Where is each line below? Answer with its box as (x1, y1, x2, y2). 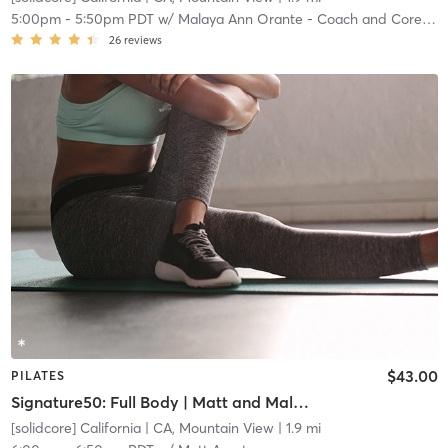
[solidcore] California (10, 418, 141, 437)
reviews (123, 33, 162, 48)
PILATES (10, 368, 65, 384)
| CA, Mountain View (140, 418, 274, 437)
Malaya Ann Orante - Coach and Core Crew (177, 10, 422, 29)
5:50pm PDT (74, 10, 154, 29)
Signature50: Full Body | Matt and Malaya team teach (292, 391, 309, 412)
